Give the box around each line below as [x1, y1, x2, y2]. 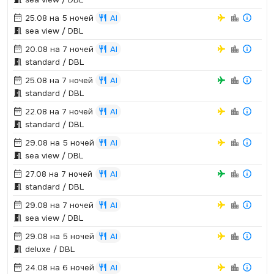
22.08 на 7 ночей [22, 106, 93, 117]
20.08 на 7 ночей [22, 44, 94, 54]
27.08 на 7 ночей [22, 169, 92, 179]
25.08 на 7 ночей [22, 75, 93, 86]
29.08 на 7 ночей [22, 200, 94, 210]
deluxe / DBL [22, 244, 75, 254]
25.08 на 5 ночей [22, 13, 94, 23]
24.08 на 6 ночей [22, 262, 94, 273]
